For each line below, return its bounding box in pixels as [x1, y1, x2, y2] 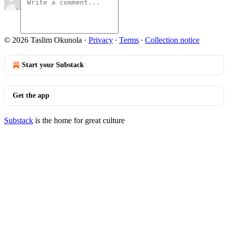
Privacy [89, 36, 113, 44]
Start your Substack [22, 61, 84, 69]
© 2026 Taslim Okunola [4, 36, 82, 44]
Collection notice [145, 36, 199, 44]
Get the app [13, 92, 49, 99]
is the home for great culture [33, 116, 125, 125]
